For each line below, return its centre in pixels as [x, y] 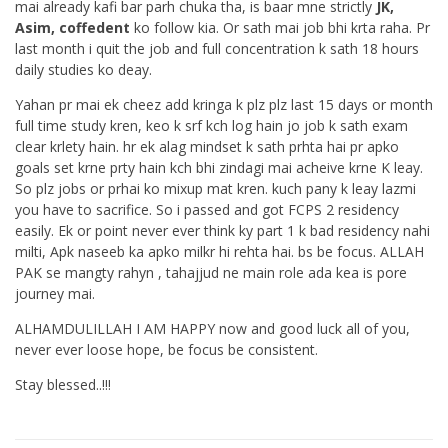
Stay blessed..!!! [63, 384]
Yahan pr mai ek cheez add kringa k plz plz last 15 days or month [224, 104]
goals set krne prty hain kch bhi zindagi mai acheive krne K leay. [219, 167]
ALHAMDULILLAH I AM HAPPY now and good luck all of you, [212, 328]
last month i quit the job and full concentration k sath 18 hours [217, 48]
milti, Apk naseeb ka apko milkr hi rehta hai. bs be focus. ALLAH [219, 251]
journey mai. [55, 293]
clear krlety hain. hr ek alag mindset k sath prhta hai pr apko [207, 146]
